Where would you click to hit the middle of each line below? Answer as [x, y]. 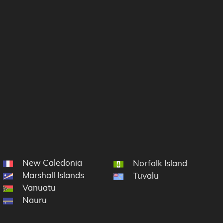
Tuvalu [146, 176]
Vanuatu [39, 188]
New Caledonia [53, 163]
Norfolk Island [160, 163]
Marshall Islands [54, 175]
